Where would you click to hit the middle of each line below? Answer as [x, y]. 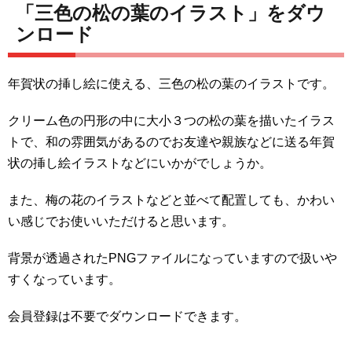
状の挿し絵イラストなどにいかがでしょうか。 [140, 163]
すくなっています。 [64, 280]
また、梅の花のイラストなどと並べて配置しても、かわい [171, 200]
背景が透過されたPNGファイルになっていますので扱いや [172, 258]
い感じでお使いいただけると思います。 [121, 222]
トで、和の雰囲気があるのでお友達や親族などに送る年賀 [171, 142]
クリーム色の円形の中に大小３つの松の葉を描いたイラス [171, 121]
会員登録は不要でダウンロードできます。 [127, 317]
